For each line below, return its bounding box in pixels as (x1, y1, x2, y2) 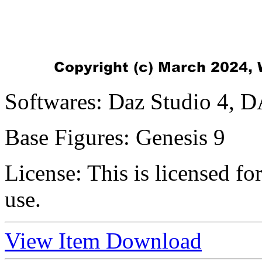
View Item (5, 228, 106, 254)
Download (106, 228, 202, 254)
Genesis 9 (130, 125, 225, 150)
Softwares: (5, 89, 102, 115)
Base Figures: (5, 125, 130, 150)
